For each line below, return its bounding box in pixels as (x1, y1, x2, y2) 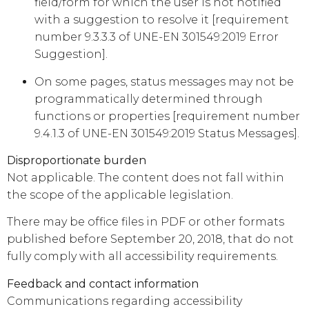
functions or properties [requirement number (34, 109, 300, 123)
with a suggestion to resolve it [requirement (34, 13, 289, 27)
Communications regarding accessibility (7, 294, 242, 308)
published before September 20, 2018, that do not (7, 232, 294, 246)
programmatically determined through (34, 92, 263, 106)
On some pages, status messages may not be (34, 74, 294, 88)
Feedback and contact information (7, 277, 199, 290)
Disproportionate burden (7, 153, 146, 167)
